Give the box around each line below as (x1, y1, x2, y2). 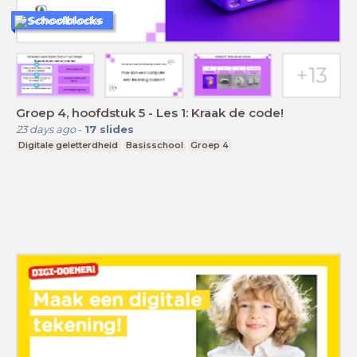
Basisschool (125, 139, 183, 151)
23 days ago (16, 122, 76, 135)
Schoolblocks (29, 14, 104, 27)
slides (100, 122, 134, 135)
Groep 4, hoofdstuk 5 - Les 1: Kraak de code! (16, 104, 284, 120)
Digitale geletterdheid (18, 139, 119, 151)
